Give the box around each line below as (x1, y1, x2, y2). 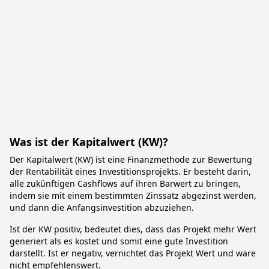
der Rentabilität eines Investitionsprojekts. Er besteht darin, (10, 166, 251, 177)
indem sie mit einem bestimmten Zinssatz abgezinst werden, (10, 190, 256, 201)
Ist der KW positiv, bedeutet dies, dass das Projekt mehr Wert (10, 223, 256, 235)
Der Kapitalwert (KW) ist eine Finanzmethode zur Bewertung (10, 154, 252, 165)
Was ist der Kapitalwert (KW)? (10, 134, 168, 149)
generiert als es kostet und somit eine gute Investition (10, 235, 228, 247)
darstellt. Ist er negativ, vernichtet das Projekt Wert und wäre (10, 247, 256, 259)
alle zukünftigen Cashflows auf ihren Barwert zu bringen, (10, 178, 241, 189)
